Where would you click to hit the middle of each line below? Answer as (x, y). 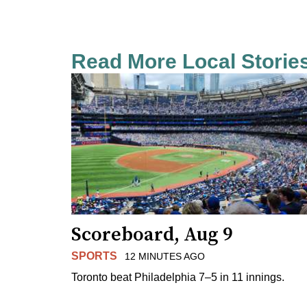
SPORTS (94, 256)
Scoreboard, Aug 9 (152, 234)
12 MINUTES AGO (164, 256)
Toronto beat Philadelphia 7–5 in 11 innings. (178, 277)
